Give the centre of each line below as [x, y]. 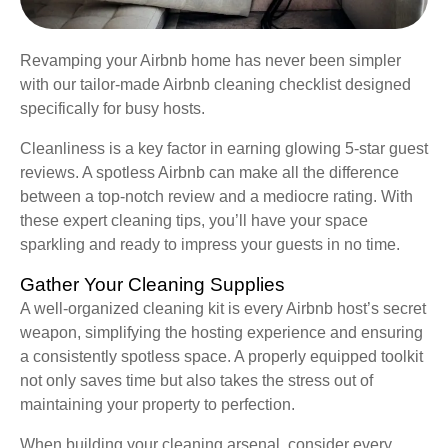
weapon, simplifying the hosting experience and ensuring [221, 333]
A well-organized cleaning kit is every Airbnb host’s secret [223, 309]
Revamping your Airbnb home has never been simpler [210, 61]
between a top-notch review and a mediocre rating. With [216, 197]
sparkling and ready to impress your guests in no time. [210, 245]
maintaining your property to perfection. [157, 405]
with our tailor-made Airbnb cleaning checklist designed [215, 85]
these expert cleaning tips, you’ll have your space [194, 221]
